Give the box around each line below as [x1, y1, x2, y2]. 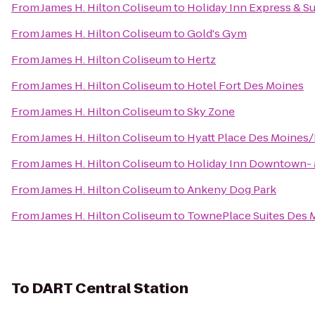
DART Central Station [32, 278, 188, 298]
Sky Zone [187, 104, 235, 119]
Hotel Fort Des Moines [187, 78, 304, 93]
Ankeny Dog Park [187, 182, 276, 197]
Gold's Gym [187, 26, 247, 41]
